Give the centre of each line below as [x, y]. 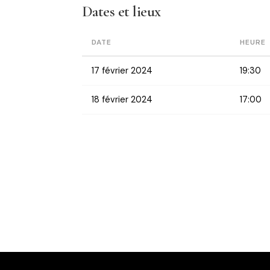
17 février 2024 [122, 71]
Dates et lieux [121, 11]
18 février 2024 [122, 100]
